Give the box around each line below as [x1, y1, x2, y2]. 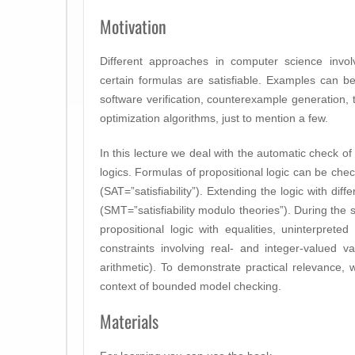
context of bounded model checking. [100, 280, 281, 292]
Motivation [100, 13, 166, 39]
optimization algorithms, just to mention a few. [100, 112, 328, 124]
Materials [100, 308, 158, 334]
